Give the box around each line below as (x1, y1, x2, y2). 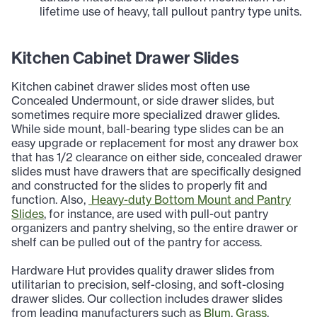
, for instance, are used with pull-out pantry (44, 207, 268, 221)
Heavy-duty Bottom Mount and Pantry (88, 192, 291, 207)
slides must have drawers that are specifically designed (11, 164, 301, 179)
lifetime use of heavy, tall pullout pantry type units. (40, 4, 301, 19)
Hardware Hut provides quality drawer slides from (11, 263, 275, 278)
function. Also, (11, 192, 88, 207)
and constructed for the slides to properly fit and (11, 178, 267, 193)
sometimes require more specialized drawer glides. (11, 108, 279, 122)
